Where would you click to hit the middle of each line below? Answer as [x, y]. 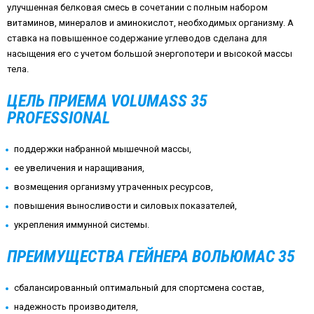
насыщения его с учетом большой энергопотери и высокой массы [150, 54]
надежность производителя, [76, 307]
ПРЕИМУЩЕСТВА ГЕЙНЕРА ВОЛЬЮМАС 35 [151, 257]
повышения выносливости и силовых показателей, [125, 206]
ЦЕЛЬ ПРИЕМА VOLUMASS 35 [107, 101]
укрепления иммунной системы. [82, 225]
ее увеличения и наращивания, [79, 168]
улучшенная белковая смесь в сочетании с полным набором [137, 8]
